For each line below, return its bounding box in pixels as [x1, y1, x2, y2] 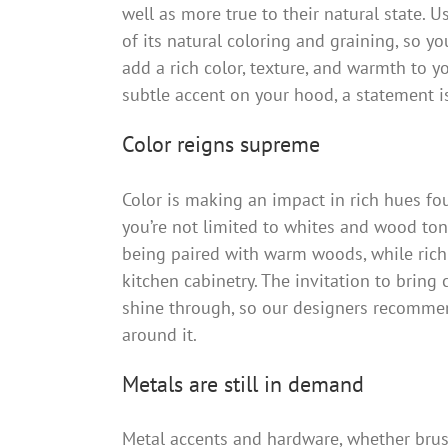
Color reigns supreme [121, 130, 320, 159]
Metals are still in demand [121, 369, 364, 398]
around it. [121, 322, 197, 346]
